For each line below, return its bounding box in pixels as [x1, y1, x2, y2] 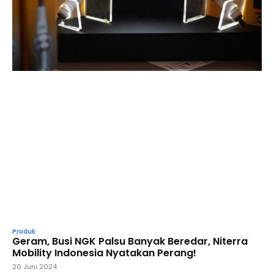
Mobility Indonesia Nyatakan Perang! [12, 245, 196, 260]
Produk [12, 226, 35, 236]
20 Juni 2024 [12, 261, 57, 272]
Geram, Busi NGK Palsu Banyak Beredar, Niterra [12, 234, 248, 248]
